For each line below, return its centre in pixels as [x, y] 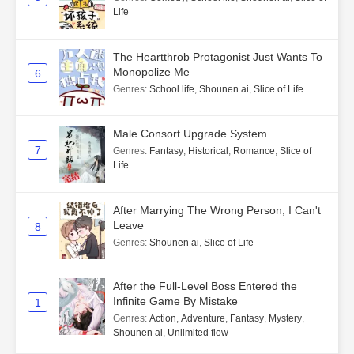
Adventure [203, 319]
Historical [208, 151]
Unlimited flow [198, 333]
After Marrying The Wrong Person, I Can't [217, 211]
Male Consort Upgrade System [190, 134]
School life [172, 90]
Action [163, 319]
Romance [254, 151]
